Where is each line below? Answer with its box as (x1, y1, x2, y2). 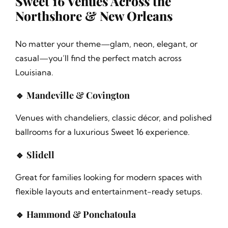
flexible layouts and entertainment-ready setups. (15, 186, 203, 197)
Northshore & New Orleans (15, 7, 173, 24)
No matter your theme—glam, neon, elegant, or (15, 39, 197, 49)
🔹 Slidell (15, 149, 54, 161)
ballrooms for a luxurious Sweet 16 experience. (15, 127, 190, 137)
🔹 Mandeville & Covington (15, 89, 130, 102)
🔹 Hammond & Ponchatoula (15, 208, 136, 221)
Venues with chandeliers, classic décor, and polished (15, 112, 212, 123)
